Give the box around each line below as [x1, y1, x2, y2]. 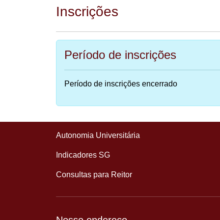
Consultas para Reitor [56, 170, 132, 179]
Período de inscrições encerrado [64, 80, 177, 88]
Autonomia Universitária [56, 131, 140, 139]
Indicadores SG [56, 151, 110, 159]
